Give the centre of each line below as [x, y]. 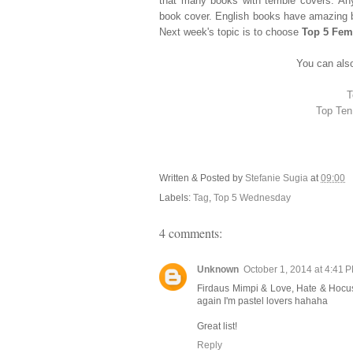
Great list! [217, 326]
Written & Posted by [202, 178]
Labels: [176, 198]
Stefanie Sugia [278, 178]
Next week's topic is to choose [230, 33]
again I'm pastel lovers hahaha [262, 301]
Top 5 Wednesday [252, 198]
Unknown [218, 269]
